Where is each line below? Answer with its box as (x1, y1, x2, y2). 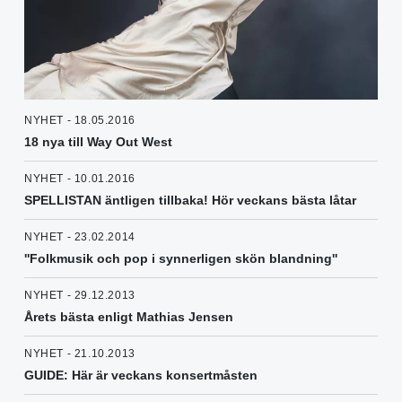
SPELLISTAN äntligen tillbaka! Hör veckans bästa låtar (24, 193, 356, 208)
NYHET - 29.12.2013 (24, 289, 135, 302)
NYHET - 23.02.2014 (24, 231, 135, 244)
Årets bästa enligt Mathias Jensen (24, 310, 233, 325)
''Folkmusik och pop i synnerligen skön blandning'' (24, 251, 337, 267)
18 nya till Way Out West (24, 135, 172, 150)
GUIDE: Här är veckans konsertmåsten (24, 368, 258, 383)
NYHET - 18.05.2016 (24, 114, 135, 127)
